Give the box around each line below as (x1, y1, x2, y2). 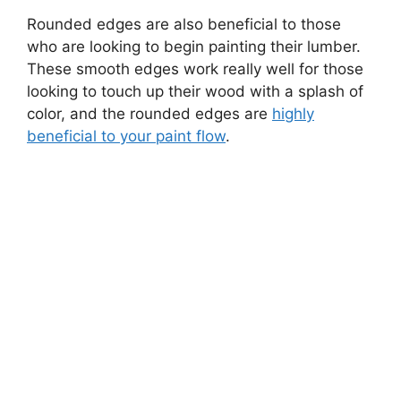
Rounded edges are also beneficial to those (27, 15, 341, 34)
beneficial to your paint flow (27, 127, 226, 146)
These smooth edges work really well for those (27, 60, 363, 79)
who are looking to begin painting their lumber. (27, 38, 361, 56)
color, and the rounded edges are (27, 105, 272, 124)
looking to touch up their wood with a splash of (27, 82, 363, 101)
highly (272, 105, 314, 124)
